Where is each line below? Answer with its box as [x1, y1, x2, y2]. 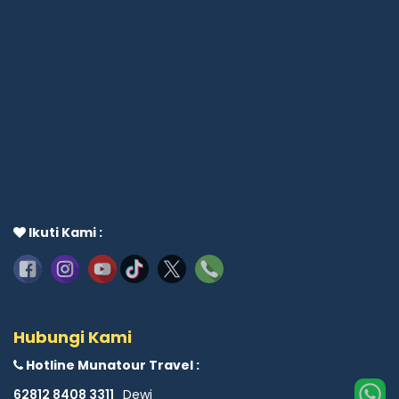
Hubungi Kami [13, 326, 132, 349]
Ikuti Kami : [26, 224, 102, 242]
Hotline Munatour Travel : [23, 356, 199, 375]
